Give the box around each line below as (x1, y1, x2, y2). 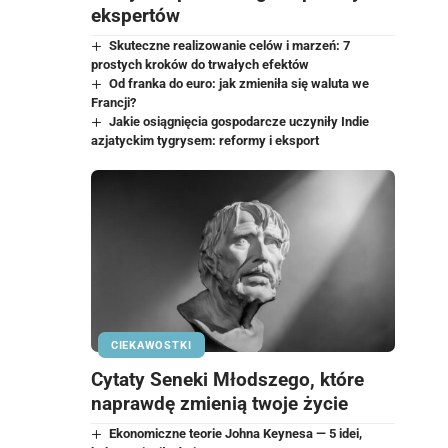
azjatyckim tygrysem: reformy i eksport (90, 132, 319, 148)
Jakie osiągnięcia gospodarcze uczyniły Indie (109, 113, 370, 129)
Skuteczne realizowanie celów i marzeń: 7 (109, 37, 351, 53)
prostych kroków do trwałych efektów (90, 56, 309, 72)
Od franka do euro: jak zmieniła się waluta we (109, 75, 370, 91)
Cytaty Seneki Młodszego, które (90, 368, 364, 392)
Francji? (90, 94, 136, 110)
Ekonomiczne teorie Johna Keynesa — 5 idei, (109, 426, 363, 442)
